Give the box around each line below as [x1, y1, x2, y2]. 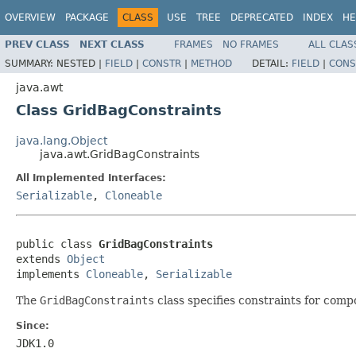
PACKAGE [65, 12, 109, 23]
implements [16, 267, 86, 281]
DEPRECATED [230, 12, 293, 23]
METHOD [191, 57, 232, 69]
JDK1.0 [16, 336, 54, 350]
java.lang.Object [16, 133, 107, 147]
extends [16, 252, 67, 265]
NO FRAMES [222, 38, 279, 50]
